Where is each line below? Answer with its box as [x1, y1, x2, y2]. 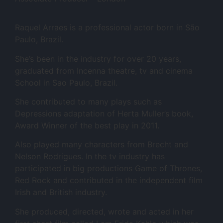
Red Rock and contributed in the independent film [15, 175, 203, 186]
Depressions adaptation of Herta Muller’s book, [15, 108, 193, 118]
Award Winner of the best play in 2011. [15, 120, 159, 130]
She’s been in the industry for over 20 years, [15, 53, 181, 64]
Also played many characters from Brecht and [15, 139, 188, 150]
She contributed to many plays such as [15, 96, 162, 107]
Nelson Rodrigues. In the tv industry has [15, 151, 165, 162]
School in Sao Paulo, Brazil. [15, 77, 117, 88]
